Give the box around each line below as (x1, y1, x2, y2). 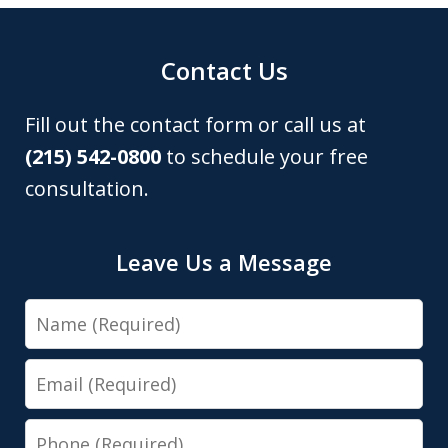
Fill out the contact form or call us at (25, 110, 366, 138)
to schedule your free (161, 142, 368, 170)
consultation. (25, 174, 149, 202)
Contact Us (160, 53, 288, 87)
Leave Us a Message (116, 246, 332, 277)
